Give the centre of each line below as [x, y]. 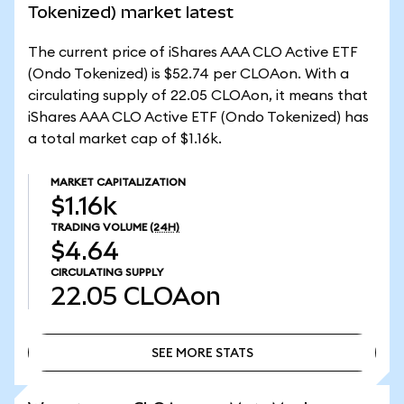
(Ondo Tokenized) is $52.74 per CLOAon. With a [188, 74]
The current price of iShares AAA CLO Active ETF [193, 52]
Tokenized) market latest [131, 12]
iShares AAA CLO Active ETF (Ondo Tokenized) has [198, 117]
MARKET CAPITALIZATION [118, 182]
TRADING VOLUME [99, 227]
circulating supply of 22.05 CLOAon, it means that [198, 96]
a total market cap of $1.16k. [125, 139]
